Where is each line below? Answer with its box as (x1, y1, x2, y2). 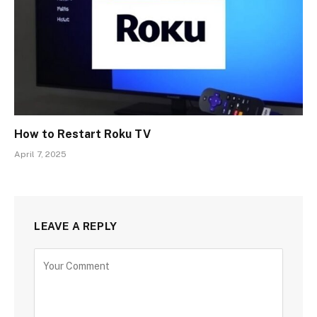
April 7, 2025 (14, 149, 67, 159)
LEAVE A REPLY (34, 219, 117, 232)
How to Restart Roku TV (14, 127, 151, 141)
